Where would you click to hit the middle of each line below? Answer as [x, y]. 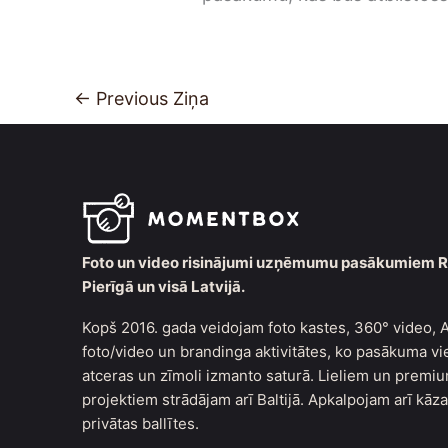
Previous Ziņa [150, 98]
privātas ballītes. [140, 424]
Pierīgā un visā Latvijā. [163, 287]
